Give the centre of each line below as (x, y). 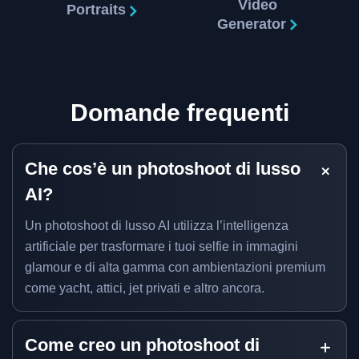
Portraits (98, 10)
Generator (254, 24)
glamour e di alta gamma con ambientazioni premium (175, 267)
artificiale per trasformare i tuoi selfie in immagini (161, 246)
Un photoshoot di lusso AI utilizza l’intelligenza (157, 225)
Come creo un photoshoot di (142, 345)
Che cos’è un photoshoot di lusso (163, 168)
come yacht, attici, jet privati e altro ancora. (145, 288)
